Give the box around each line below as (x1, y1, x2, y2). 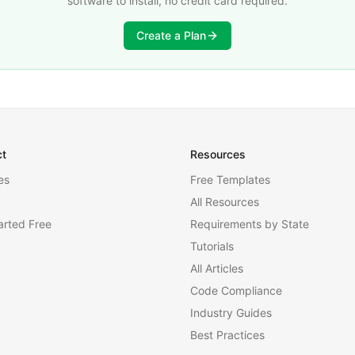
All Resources (190, 195, 259, 208)
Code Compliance (190, 284, 282, 297)
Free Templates (190, 173, 270, 186)
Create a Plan (136, 29, 206, 42)
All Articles (190, 261, 243, 275)
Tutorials (190, 239, 234, 253)
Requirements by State (190, 217, 309, 231)
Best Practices (190, 328, 265, 342)
